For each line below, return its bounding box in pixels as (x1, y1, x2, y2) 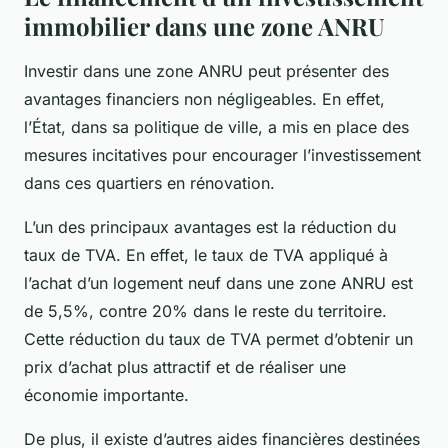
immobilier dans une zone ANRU (24, 10, 385, 43)
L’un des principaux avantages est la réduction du (24, 217, 396, 238)
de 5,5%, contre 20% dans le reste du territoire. (24, 301, 387, 322)
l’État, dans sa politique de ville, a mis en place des (24, 117, 409, 138)
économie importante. (24, 385, 189, 406)
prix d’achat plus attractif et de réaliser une (24, 357, 346, 378)
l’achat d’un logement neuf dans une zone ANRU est (24, 273, 413, 294)
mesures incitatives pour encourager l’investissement (24, 145, 421, 166)
